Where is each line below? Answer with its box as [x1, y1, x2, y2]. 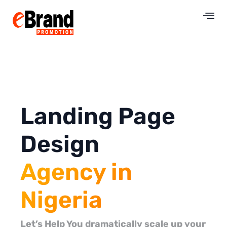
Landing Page [20, 102, 175, 130]
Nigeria [20, 185, 102, 214]
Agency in [20, 158, 132, 186]
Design [20, 130, 99, 158]
